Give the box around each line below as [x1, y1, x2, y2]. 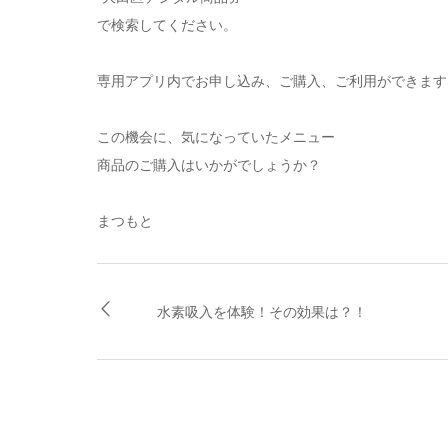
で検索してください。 [97, 14, 237, 34]
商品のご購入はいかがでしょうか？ [97, 154, 321, 174]
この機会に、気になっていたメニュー [97, 126, 335, 146]
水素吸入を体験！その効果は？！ [157, 301, 367, 321]
